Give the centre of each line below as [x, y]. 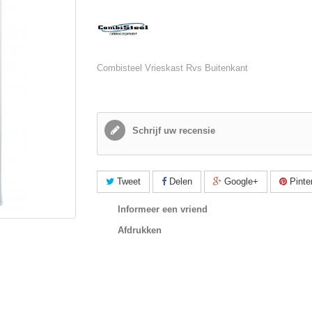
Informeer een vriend [163, 209]
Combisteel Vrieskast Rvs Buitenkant [172, 68]
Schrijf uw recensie [172, 131]
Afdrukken [140, 230]
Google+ [240, 181]
